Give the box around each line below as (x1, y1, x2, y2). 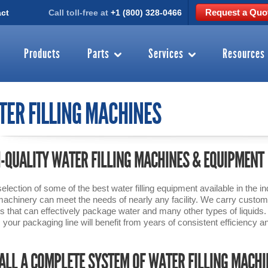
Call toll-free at (48, 8, 111, 17)
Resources (223, 47, 265, 62)
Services (148, 47, 184, 62)
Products (24, 47, 60, 62)
